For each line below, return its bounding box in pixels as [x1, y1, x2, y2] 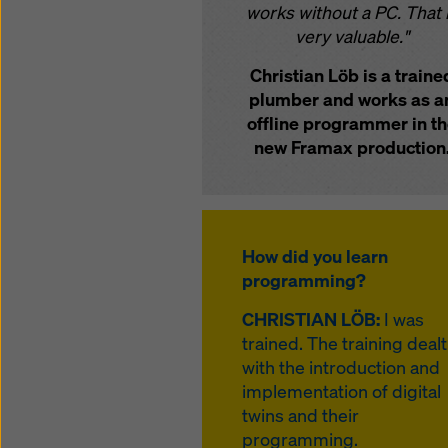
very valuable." [294, 24, 409, 48]
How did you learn [242, 244, 388, 268]
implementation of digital [242, 379, 441, 403]
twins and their [242, 403, 359, 427]
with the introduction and [242, 355, 440, 379]
